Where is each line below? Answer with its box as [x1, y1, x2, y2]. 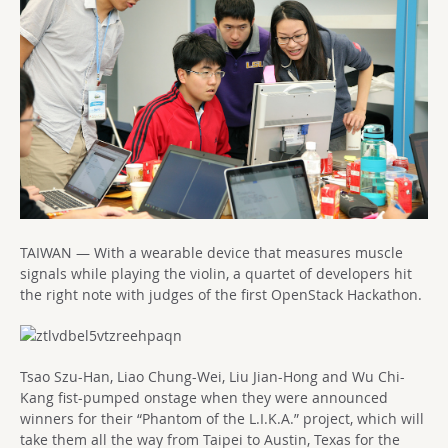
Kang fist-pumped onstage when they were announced [20, 388, 388, 408]
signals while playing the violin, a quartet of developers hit [20, 264, 412, 284]
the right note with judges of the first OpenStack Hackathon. [20, 285, 422, 305]
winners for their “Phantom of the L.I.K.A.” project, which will [20, 409, 424, 429]
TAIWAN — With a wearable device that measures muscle [20, 243, 403, 263]
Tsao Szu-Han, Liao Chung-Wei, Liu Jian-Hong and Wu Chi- [20, 367, 405, 387]
